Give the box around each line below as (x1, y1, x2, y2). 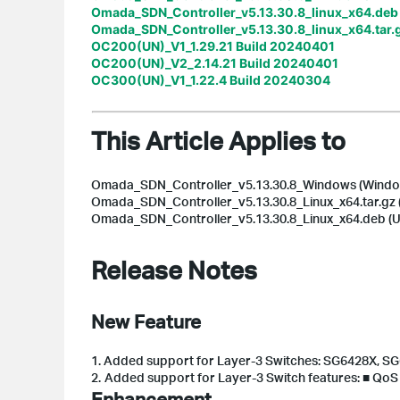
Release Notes (91, 253, 257, 286)
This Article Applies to (91, 123, 346, 156)
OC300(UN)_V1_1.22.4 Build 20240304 (91, 71, 330, 87)
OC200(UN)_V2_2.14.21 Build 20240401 (91, 54, 338, 71)
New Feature (91, 308, 201, 333)
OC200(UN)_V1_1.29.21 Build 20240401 (91, 37, 335, 54)
